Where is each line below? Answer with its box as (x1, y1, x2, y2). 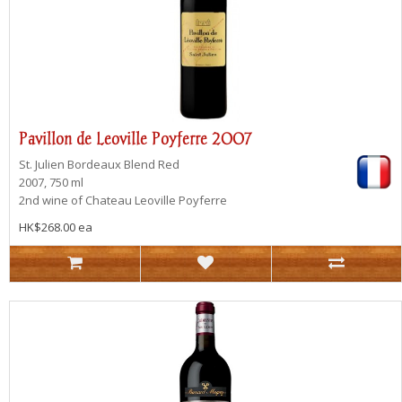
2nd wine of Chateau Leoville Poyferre (19, 191, 227, 208)
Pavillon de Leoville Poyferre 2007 (19, 128, 252, 148)
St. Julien (19, 155, 67, 172)
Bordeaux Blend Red (67, 155, 179, 172)
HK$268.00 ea (19, 218, 92, 235)
